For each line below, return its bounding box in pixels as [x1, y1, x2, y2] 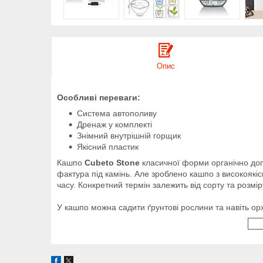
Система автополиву [77, 108, 157, 118]
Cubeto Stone [85, 157, 140, 167]
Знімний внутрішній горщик [77, 130, 181, 140]
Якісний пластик [77, 141, 139, 151]
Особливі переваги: [57, 92, 140, 102]
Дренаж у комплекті [77, 119, 152, 129]
